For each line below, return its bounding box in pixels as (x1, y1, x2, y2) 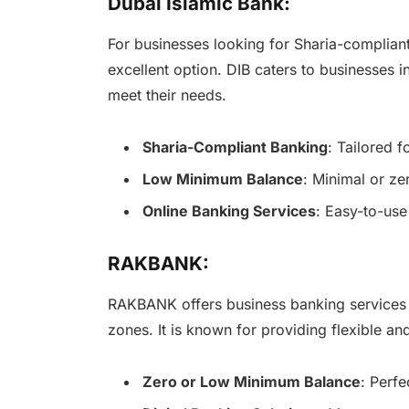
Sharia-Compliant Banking (142, 138, 328, 156)
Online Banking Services (142, 202, 316, 221)
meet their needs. (107, 86, 226, 105)
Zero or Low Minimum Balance (142, 372, 361, 392)
